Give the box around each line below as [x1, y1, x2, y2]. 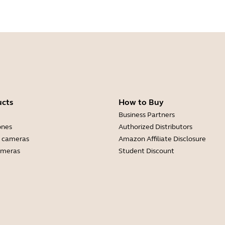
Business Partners [119, 110, 175, 119]
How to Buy [119, 97, 164, 107]
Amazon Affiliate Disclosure [119, 135, 206, 143]
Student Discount [119, 147, 174, 155]
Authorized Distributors [119, 123, 192, 131]
